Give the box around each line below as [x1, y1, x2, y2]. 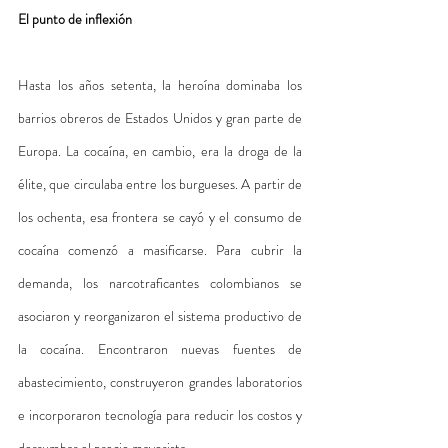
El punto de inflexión [18, 8, 132, 29]
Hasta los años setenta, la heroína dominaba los [18, 74, 302, 95]
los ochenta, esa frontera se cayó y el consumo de [18, 206, 302, 227]
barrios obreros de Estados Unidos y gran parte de [18, 107, 302, 128]
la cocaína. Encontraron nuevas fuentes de [18, 338, 302, 359]
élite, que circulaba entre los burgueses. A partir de [18, 173, 302, 194]
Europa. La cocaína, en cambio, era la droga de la [18, 140, 302, 161]
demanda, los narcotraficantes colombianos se [18, 272, 302, 293]
